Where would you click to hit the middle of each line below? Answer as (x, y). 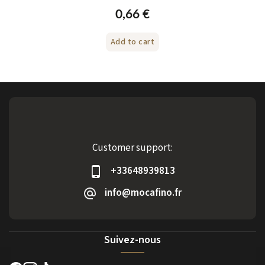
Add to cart (132, 42)
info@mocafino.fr (143, 193)
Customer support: (132, 148)
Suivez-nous (132, 239)
